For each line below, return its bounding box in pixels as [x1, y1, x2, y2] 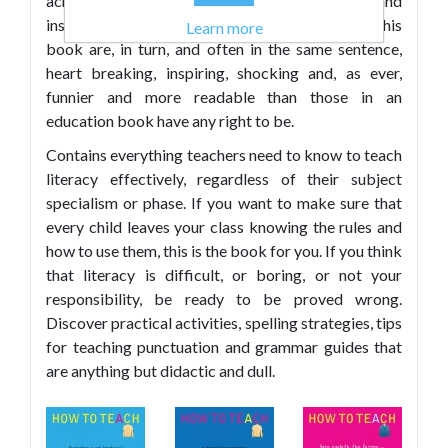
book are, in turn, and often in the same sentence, [46, 38, 402, 58]
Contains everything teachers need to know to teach [46, 144, 402, 164]
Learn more [185, 18, 263, 37]
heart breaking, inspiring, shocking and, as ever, [46, 62, 402, 82]
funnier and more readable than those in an [46, 86, 402, 106]
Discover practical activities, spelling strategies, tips [46, 312, 402, 332]
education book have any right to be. [46, 110, 294, 130]
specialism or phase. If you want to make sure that [46, 192, 402, 212]
